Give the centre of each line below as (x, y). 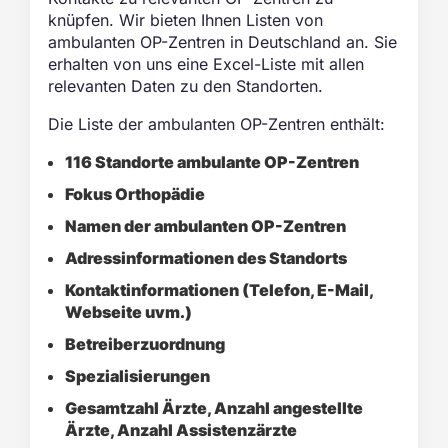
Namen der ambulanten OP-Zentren (206, 226)
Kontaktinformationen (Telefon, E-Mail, (219, 290)
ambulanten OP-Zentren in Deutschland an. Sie (223, 42)
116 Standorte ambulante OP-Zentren (212, 162)
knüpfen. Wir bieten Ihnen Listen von (186, 20)
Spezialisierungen (138, 376)
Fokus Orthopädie (135, 194)
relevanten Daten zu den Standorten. (186, 86)
